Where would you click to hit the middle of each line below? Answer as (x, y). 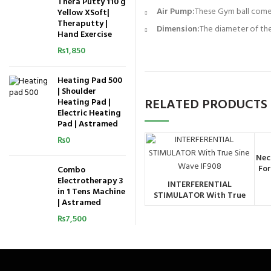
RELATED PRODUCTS (206, 105)
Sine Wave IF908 (199, 207)
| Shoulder (77, 92)
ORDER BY (200, 187)
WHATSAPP (200, 198)
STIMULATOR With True (199, 196)
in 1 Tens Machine (91, 192)
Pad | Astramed (88, 124)
